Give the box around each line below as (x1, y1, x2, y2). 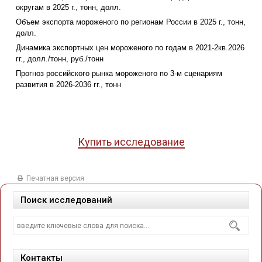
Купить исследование (77, 136, 185, 149)
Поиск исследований (20, 195, 112, 206)
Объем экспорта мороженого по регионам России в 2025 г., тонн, (16, 18, 246, 27)
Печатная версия (26, 174, 84, 183)
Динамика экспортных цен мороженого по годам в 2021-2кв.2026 (16, 43, 244, 53)
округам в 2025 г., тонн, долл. (16, 3, 121, 12)
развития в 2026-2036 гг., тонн (16, 80, 121, 89)
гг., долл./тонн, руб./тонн (16, 54, 104, 64)
